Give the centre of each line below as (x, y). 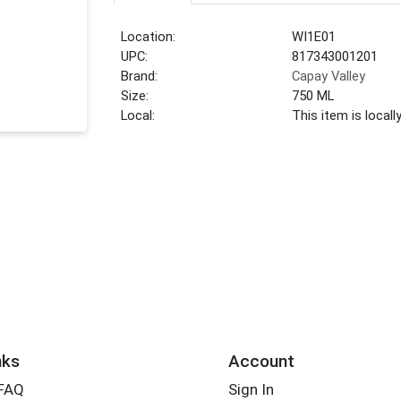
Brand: (140, 77)
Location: (149, 37)
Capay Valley (329, 77)
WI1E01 (314, 37)
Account (261, 361)
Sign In (251, 390)
